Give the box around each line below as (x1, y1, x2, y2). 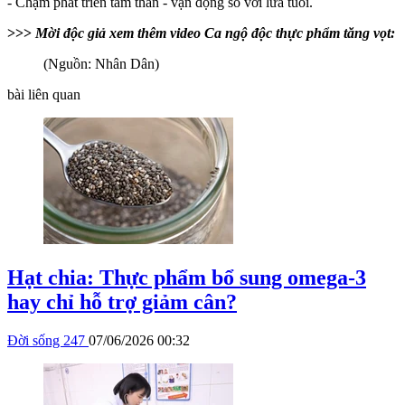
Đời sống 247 (7, 333, 89, 349)
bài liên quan (7, 87, 80, 103)
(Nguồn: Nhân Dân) (43, 56, 159, 72)
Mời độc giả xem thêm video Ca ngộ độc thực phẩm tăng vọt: (35, 25, 395, 42)
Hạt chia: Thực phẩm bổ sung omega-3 (7, 266, 366, 290)
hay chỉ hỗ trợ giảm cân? (7, 290, 237, 315)
